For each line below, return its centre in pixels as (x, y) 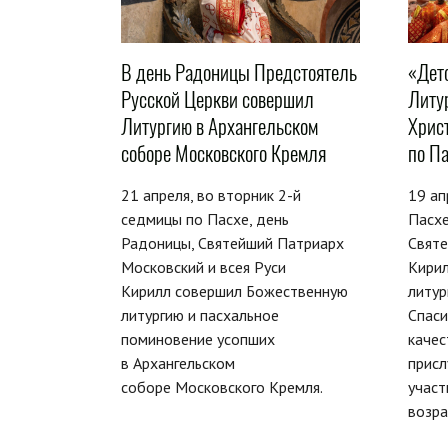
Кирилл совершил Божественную (234, 290)
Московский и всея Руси (203, 266)
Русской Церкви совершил (217, 99)
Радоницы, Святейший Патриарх (232, 242)
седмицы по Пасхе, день (205, 218)
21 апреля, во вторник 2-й (211, 194)
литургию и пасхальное (200, 314)
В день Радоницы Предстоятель (239, 72)
